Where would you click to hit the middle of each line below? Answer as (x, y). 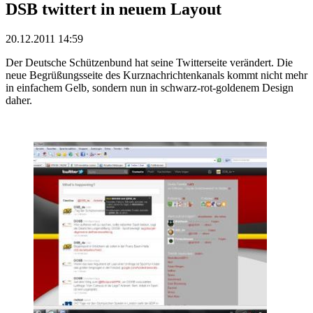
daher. (19, 100)
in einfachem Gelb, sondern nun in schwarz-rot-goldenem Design (150, 87)
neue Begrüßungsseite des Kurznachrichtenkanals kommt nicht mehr (156, 75)
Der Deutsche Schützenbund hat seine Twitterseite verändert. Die (149, 62)
